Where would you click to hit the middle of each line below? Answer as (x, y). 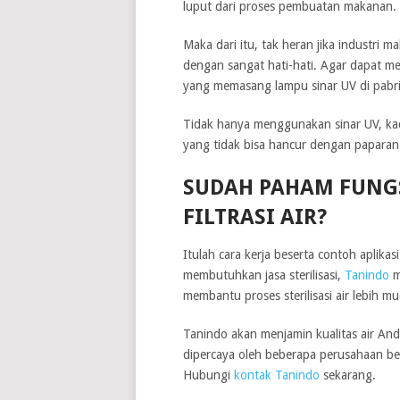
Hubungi (208, 375)
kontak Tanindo (276, 375)
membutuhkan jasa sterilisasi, (263, 275)
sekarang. (347, 375)
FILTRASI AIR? (254, 217)
